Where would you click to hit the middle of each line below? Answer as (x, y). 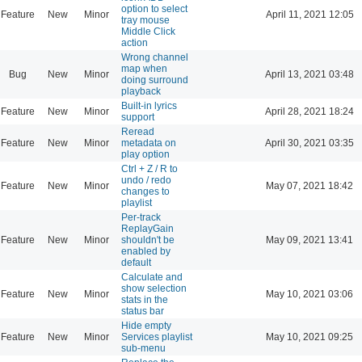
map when (144, 68)
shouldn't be (148, 240)
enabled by (146, 251)
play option (145, 154)
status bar (143, 311)
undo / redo (146, 180)
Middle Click (148, 31)
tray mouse (145, 20)
